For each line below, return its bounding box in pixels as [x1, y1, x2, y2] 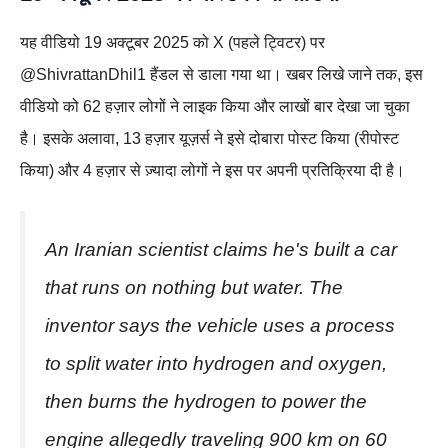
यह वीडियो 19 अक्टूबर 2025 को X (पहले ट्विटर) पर [20, 34, 325, 51]
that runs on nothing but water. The [45, 277, 343, 298]
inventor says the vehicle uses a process [45, 315, 395, 336]
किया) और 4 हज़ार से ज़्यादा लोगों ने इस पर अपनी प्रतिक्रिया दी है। [20, 162, 405, 179]
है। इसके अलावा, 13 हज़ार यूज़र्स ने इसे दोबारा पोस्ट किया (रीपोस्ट [20, 130, 399, 147]
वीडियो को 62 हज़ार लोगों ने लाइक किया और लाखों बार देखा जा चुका [20, 98, 410, 115]
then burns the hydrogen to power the [45, 391, 367, 412]
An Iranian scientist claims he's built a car [45, 239, 397, 260]
